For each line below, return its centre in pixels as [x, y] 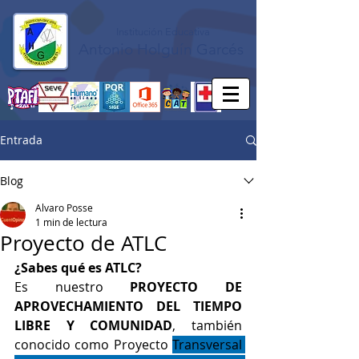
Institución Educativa [163, 32]
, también [208, 325]
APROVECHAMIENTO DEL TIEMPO [128, 306]
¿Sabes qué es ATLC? [78, 268]
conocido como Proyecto [93, 345]
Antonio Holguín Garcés [163, 49]
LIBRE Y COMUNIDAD [94, 325]
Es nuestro [73, 287]
